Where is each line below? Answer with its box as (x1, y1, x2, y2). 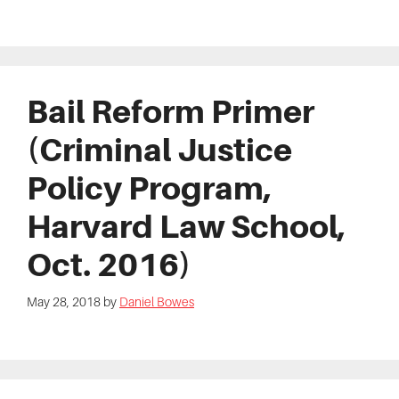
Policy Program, (27, 169, 272, 208)
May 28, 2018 (27, 295, 101, 310)
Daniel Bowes (119, 295, 194, 310)
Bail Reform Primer (27, 93, 314, 131)
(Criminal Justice (27, 131, 292, 169)
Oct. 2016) (27, 246, 191, 284)
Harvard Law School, (27, 208, 346, 246)
